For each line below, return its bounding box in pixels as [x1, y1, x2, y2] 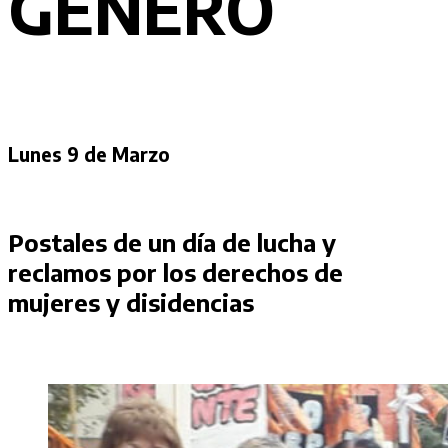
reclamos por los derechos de [8, 256, 343, 287]
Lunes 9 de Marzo [8, 142, 170, 166]
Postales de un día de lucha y [8, 226, 336, 257]
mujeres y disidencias [8, 286, 254, 317]
